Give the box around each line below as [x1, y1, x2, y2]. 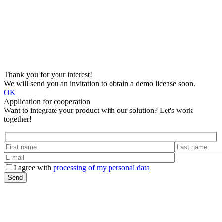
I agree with [14, 163, 53, 172]
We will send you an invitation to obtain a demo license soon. [4, 79, 195, 88]
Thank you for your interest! [4, 70, 92, 79]
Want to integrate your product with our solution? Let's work [4, 106, 193, 114]
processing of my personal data [53, 163, 150, 172]
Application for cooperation [4, 97, 90, 106]
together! [4, 114, 32, 123]
